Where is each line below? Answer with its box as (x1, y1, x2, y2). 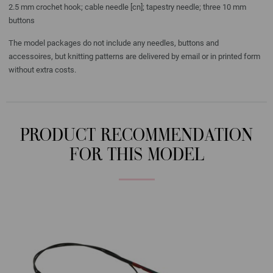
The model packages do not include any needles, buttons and (9, 38, 219, 48)
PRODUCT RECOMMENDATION (20, 127, 253, 146)
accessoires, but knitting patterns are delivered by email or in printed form (9, 51, 260, 61)
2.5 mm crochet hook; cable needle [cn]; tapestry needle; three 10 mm (9, 2, 246, 12)
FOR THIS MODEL (69, 147, 204, 165)
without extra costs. (9, 65, 76, 74)
